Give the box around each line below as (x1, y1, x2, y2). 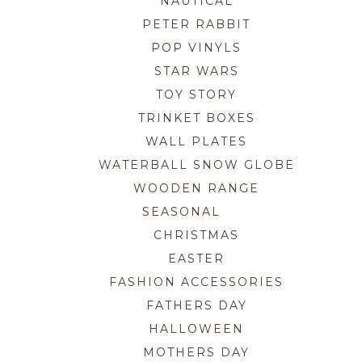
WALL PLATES (145, 133, 248, 149)
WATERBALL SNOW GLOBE (98, 157, 295, 172)
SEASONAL (141, 204, 221, 219)
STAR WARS (154, 63, 239, 78)
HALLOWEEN (149, 321, 245, 336)
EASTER (168, 250, 225, 266)
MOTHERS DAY (143, 344, 250, 360)
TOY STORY (156, 86, 238, 102)
